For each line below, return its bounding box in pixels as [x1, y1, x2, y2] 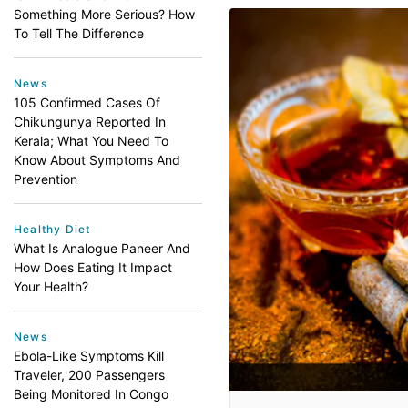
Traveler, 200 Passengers [14, 367, 165, 382]
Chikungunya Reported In [14, 114, 166, 129]
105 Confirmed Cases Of [14, 95, 160, 110]
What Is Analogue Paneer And [14, 240, 190, 256]
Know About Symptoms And [14, 152, 180, 168]
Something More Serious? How [14, 6, 195, 22]
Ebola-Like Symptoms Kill [14, 348, 164, 363]
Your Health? [14, 279, 88, 294]
